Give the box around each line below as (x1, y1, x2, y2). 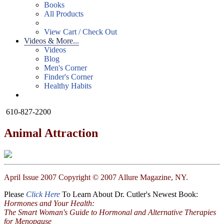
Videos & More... (24, 36, 79, 45)
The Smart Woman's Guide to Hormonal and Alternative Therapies (4, 207, 216, 216)
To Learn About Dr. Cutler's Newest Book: (60, 189, 198, 198)
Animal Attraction (4, 126, 98, 139)
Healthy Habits (44, 81, 91, 90)
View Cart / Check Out (44, 27, 117, 36)
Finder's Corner (44, 72, 93, 81)
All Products (44, 9, 83, 18)
